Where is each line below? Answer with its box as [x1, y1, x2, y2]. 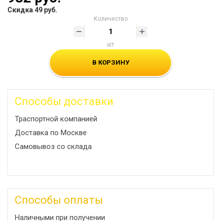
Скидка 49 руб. [7, 6, 57, 14]
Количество [93, 15, 128, 22]
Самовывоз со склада [15, 142, 92, 151]
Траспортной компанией [15, 114, 97, 123]
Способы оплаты [15, 194, 103, 206]
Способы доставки [15, 95, 113, 108]
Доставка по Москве [15, 128, 87, 137]
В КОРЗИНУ [92, 59, 129, 66]
